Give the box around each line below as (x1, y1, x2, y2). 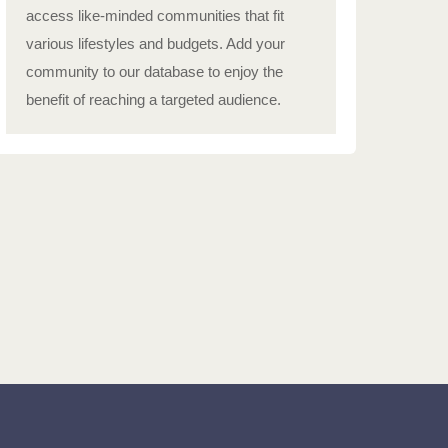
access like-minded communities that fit (26, 7, 284, 24)
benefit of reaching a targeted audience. (26, 91, 281, 108)
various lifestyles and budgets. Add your (26, 35, 285, 52)
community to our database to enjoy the (26, 63, 283, 80)
